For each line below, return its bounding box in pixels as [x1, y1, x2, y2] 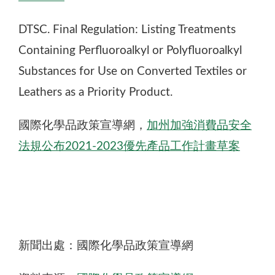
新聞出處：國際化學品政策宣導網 [18, 239, 193, 252]
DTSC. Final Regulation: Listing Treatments [18, 23, 236, 36]
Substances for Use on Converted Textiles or [18, 65, 247, 77]
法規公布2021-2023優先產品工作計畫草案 [18, 140, 240, 152]
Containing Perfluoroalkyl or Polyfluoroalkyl [18, 44, 242, 56]
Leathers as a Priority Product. [18, 86, 172, 98]
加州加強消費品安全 [147, 119, 252, 131]
